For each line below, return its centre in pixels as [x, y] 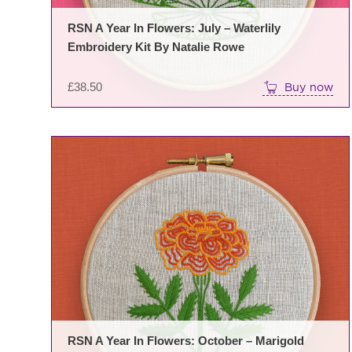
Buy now [309, 86]
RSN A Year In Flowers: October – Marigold [186, 341]
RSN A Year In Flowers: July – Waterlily [174, 27]
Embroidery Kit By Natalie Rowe [156, 46]
